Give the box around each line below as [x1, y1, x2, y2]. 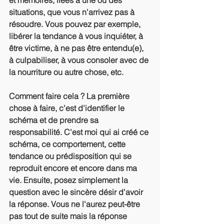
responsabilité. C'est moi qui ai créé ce [9, 127, 150, 137]
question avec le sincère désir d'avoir [9, 187, 145, 197]
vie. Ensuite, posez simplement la [9, 175, 130, 185]
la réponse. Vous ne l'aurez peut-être [9, 199, 142, 209]
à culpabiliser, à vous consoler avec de [9, 55, 150, 65]
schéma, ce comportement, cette [9, 139, 127, 149]
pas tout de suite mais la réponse [9, 211, 129, 221]
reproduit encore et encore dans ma [9, 163, 139, 173]
